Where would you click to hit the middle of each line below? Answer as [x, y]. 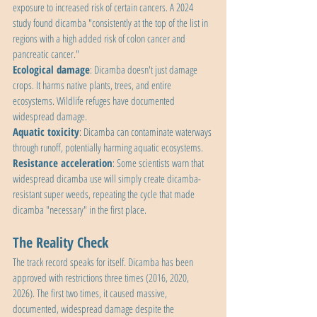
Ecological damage [51, 70]
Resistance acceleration [63, 163]
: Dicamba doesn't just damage [145, 70]
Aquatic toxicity [46, 132]
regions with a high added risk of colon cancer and [100, 39]
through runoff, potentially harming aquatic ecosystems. [108, 148]
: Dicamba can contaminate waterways [146, 132]
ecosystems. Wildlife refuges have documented [95, 101]
